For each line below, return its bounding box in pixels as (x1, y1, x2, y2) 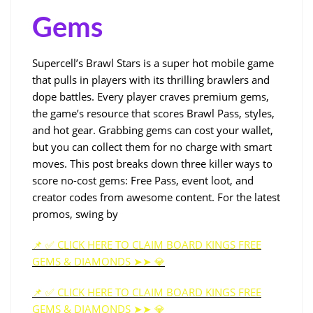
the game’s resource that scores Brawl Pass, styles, (32, 105, 275, 120)
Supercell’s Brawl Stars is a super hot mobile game (32, 55, 274, 70)
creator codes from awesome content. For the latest (32, 189, 280, 204)
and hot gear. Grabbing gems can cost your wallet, (32, 122, 273, 137)
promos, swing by (32, 206, 118, 221)
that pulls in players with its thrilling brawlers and (32, 72, 270, 87)
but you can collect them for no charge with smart (32, 139, 272, 154)
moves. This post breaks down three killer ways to (32, 156, 272, 170)
